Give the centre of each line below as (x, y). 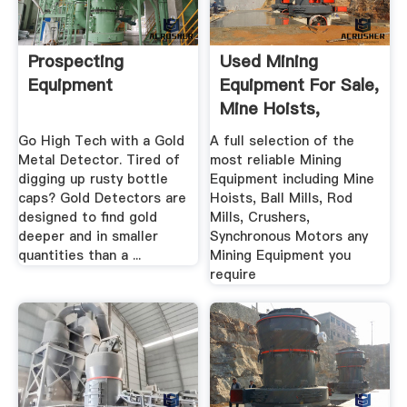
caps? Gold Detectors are (102, 199)
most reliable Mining (276, 160)
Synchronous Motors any (289, 237)
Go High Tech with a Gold (101, 141)
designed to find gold (87, 218)
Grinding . (258, 133)
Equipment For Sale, (300, 85)
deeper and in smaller (88, 237)
